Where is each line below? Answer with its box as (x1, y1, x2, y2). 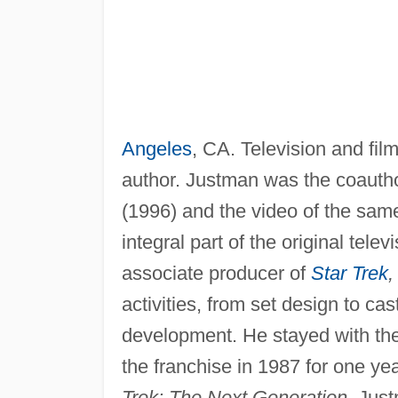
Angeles (121, 137, 192, 160)
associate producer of (121, 261, 311, 284)
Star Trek (310, 261, 388, 284)
